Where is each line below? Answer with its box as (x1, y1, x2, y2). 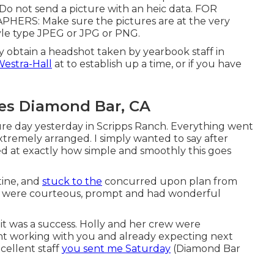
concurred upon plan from (102, 176, 237, 187)
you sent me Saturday (62, 243, 171, 254)
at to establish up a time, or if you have (52, 58, 242, 70)
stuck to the (42, 176, 102, 187)
